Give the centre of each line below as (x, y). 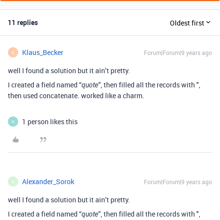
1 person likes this (50, 122)
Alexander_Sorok (48, 181)
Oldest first (187, 23)
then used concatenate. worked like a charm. (76, 96)
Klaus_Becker (43, 52)
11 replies (23, 22)
